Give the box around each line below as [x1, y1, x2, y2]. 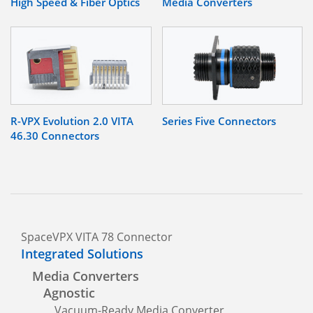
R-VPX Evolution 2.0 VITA [10, 113, 133, 128]
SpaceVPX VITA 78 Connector [21, 228, 173, 245]
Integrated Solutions [21, 245, 143, 262]
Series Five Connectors [161, 113, 276, 128]
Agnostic [43, 284, 95, 301]
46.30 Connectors [10, 128, 99, 143]
